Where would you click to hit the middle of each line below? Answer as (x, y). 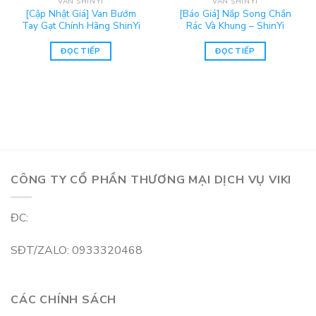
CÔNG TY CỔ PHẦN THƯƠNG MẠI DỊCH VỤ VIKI (151, 180)
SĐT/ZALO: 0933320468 (77, 251)
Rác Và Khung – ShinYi (235, 25)
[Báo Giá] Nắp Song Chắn (235, 13)
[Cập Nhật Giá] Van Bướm (81, 13)
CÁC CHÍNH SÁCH (64, 299)
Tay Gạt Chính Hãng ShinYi (81, 25)
